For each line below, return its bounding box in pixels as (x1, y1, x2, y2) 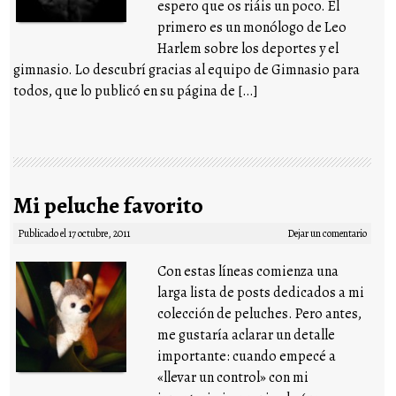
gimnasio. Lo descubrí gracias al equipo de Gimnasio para (13, 59, 361, 80)
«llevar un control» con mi (157, 367, 309, 387)
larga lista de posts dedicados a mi (157, 282, 365, 302)
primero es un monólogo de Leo (157, 17, 347, 37)
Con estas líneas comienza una (157, 261, 339, 281)
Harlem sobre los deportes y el (157, 38, 339, 58)
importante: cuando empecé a (157, 346, 337, 366)
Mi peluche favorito (13, 189, 204, 221)
